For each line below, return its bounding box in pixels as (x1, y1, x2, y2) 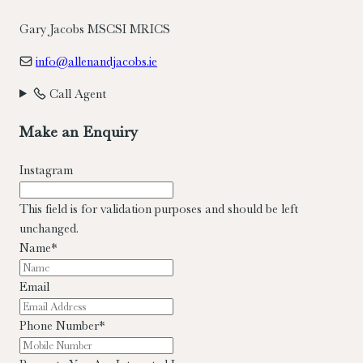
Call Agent (45, 86, 106, 101)
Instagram (19, 162, 73, 177)
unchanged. (19, 220, 79, 236)
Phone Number (19, 318, 99, 333)
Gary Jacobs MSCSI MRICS (19, 21, 170, 36)
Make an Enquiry (19, 122, 138, 141)
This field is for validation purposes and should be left (19, 201, 298, 216)
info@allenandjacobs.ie (36, 53, 157, 69)
